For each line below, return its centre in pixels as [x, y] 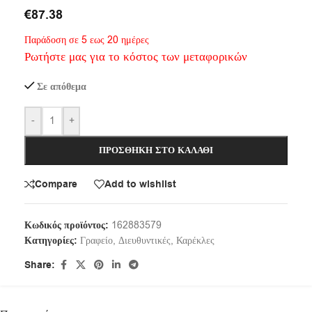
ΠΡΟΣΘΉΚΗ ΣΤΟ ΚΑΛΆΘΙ [156, 151]
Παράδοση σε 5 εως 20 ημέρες [87, 40]
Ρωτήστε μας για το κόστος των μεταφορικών [136, 57]
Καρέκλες [195, 241]
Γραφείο [96, 241]
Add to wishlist [140, 184]
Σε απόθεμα [62, 87]
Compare [56, 184]
